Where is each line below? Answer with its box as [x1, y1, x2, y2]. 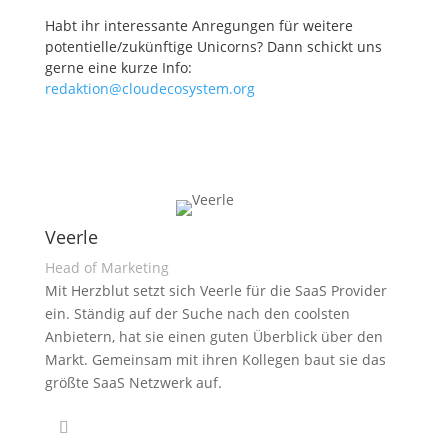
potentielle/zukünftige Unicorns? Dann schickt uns [44, 37, 382, 56]
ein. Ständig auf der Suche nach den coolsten [44, 304, 350, 323]
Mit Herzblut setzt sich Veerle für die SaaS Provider [44, 281, 387, 300]
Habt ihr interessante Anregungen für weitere [44, 16, 353, 35]
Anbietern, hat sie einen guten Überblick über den [44, 327, 383, 346]
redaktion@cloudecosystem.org [44, 79, 259, 98]
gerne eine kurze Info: [44, 58, 192, 77]
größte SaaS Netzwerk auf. [44, 373, 222, 392]
